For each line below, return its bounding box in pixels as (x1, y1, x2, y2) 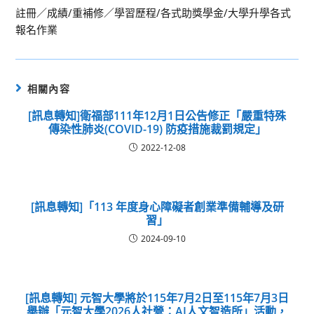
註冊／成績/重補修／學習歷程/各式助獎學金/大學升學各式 (15, 5, 292, 20)
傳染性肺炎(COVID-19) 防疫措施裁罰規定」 (48, 121, 266, 137)
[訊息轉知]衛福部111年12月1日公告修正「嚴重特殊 (28, 107, 286, 123)
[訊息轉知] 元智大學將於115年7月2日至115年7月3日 (25, 289, 289, 306)
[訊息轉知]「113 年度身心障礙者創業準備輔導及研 (30, 198, 284, 214)
